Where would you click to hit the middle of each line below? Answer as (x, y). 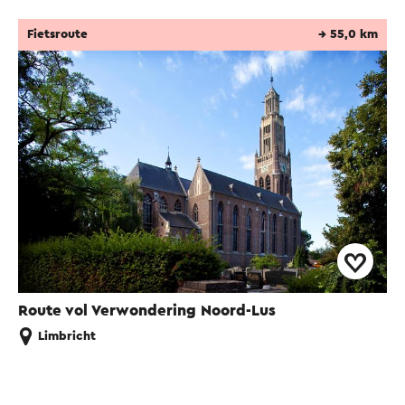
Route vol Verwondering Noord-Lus (147, 311)
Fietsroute (57, 35)
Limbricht (67, 337)
